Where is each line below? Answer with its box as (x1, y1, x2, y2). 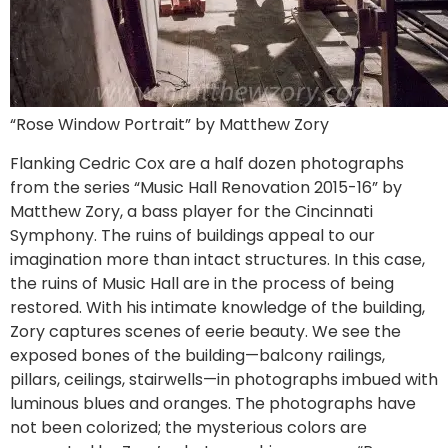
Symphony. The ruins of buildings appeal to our (10, 223, 375, 247)
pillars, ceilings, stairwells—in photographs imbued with (10, 367, 438, 391)
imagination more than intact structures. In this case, (10, 247, 425, 271)
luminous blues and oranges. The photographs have (10, 391, 416, 415)
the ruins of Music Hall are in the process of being (10, 271, 394, 295)
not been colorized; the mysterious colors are (10, 415, 367, 439)
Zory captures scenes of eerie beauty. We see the (10, 319, 401, 343)
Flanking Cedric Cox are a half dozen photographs (10, 151, 404, 175)
